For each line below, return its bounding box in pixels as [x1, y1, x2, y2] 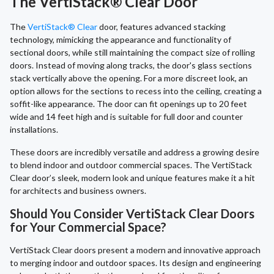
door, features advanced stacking [97, 21, 226, 32]
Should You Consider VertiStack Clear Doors [10, 206, 254, 221]
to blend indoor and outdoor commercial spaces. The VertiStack [10, 160, 252, 171]
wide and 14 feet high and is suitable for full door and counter [10, 111, 243, 122]
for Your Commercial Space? [10, 220, 166, 235]
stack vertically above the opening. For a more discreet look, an [10, 73, 248, 84]
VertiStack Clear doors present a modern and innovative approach [10, 245, 261, 256]
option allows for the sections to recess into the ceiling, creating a [10, 86, 262, 97]
